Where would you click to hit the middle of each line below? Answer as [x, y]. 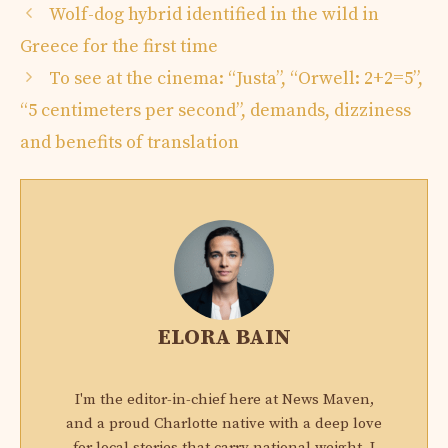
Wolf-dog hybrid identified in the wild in [213, 14]
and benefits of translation [129, 142]
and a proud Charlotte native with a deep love [224, 423]
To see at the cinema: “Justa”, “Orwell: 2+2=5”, [235, 78]
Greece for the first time [119, 46]
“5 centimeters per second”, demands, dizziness [215, 110]
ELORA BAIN [224, 337]
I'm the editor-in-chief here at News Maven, [224, 399]
